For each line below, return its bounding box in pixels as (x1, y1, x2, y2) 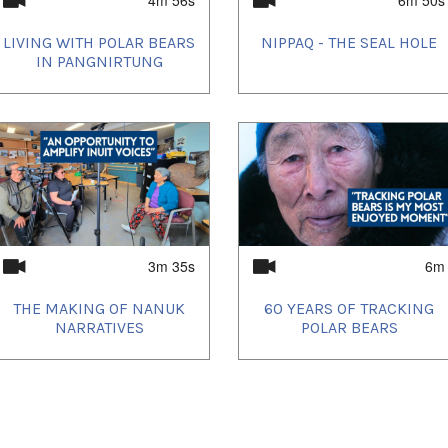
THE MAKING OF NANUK (13, 299, 185, 319)
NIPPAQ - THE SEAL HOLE (261, 33, 437, 53)
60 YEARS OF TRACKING (264, 299, 434, 319)
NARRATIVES (54, 318, 144, 338)
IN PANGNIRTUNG (35, 52, 163, 72)
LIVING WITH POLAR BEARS (3, 33, 195, 53)
